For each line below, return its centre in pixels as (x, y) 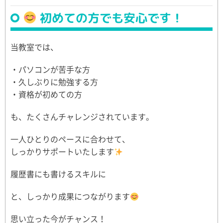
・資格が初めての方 (46, 94)
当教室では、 (34, 47)
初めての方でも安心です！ (110, 18)
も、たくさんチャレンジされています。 (82, 116)
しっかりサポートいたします (62, 151)
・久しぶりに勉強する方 (54, 82)
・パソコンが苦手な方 (50, 69)
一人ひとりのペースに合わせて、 (70, 139)
